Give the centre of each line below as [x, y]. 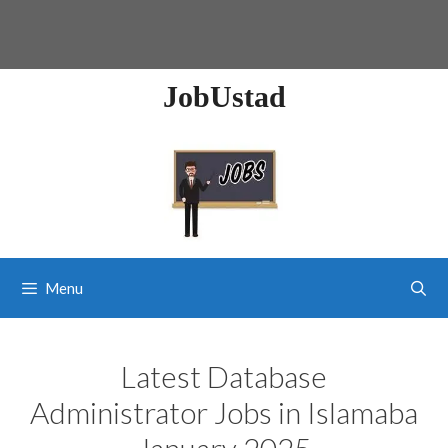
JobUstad [224, 96]
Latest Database [224, 375]
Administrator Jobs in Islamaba [224, 411]
